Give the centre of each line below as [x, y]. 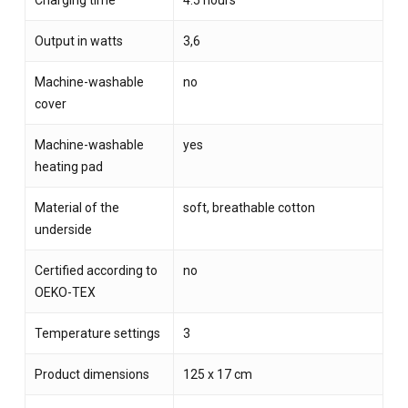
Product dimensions [92, 375]
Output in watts [78, 41]
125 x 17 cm [217, 375]
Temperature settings [97, 334]
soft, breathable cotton [249, 208]
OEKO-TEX [65, 293]
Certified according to [96, 271]
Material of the [76, 208]
